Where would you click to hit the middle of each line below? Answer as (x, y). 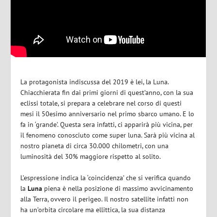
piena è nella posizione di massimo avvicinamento (118, 189)
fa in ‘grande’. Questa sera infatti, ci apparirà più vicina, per (107, 124)
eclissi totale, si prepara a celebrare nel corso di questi (101, 103)
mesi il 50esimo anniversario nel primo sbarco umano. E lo (108, 114)
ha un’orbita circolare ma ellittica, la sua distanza (93, 210)
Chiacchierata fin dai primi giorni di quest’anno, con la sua (107, 92)
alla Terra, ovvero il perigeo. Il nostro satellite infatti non (105, 199)
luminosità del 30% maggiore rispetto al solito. (91, 156)
